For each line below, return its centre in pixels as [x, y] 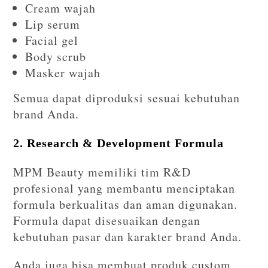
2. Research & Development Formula [119, 143]
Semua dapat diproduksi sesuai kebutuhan [127, 98]
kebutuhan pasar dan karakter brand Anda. [128, 237]
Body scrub [56, 57]
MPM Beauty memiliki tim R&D [102, 172]
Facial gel [52, 41]
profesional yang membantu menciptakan [124, 188]
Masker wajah [63, 73]
